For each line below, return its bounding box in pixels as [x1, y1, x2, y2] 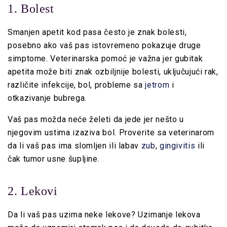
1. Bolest [8, 2, 54, 15]
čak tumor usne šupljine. [8, 154, 100, 164]
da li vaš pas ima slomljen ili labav [8, 140, 141, 150]
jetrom [145, 80, 170, 90]
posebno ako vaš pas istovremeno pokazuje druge [8, 40, 201, 50]
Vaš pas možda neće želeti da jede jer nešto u [8, 114, 184, 124]
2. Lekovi [8, 184, 58, 198]
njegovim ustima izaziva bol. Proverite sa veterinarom [8, 127, 214, 137]
